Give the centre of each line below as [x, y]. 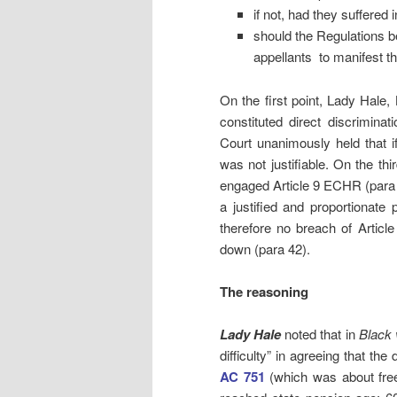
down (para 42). [265, 248]
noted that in [320, 334]
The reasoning [264, 292]
